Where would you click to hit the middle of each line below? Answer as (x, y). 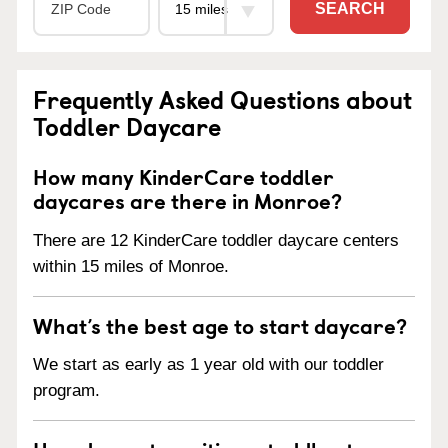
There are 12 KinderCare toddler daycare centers (216, 240)
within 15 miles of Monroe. (131, 266)
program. (66, 391)
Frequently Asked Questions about (222, 98)
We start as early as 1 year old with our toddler (208, 365)
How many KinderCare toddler (183, 175)
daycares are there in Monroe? (187, 199)
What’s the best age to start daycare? (220, 324)
